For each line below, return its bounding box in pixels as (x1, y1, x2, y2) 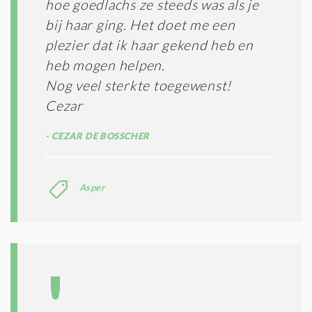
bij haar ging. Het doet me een (45, 16, 235, 33)
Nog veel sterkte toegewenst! (45, 77, 231, 93)
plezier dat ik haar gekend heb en (45, 36, 253, 53)
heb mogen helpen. (45, 56, 165, 73)
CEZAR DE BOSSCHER (49, 130, 150, 141)
